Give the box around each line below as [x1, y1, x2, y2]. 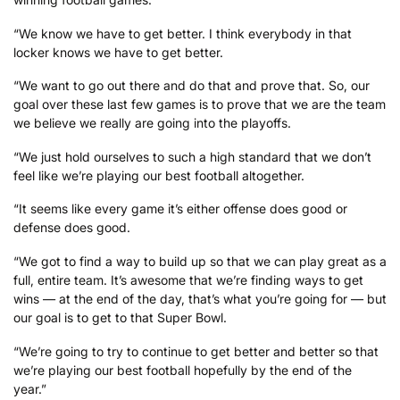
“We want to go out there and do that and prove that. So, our [13, 78, 370, 94]
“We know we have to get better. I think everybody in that [13, 25, 352, 41]
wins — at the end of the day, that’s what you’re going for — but [13, 291, 387, 307]
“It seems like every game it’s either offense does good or [13, 201, 347, 217]
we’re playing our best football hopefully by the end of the [13, 362, 352, 378]
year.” [13, 380, 46, 396]
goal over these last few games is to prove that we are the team [13, 96, 386, 112]
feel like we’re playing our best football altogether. [13, 167, 304, 183]
